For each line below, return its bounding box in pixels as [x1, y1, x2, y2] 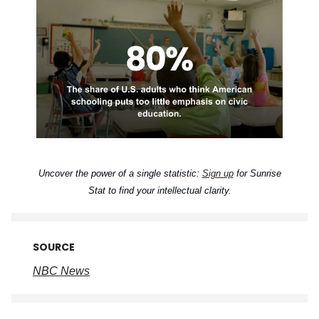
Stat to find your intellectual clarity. [88, 184, 231, 196]
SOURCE [33, 239, 75, 254]
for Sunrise [233, 167, 281, 179]
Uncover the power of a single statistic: [38, 167, 202, 179]
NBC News [33, 264, 90, 277]
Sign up [202, 167, 234, 179]
